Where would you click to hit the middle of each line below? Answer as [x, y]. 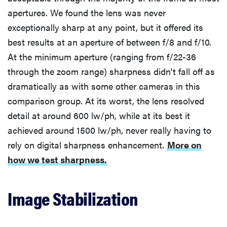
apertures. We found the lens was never [87, 12]
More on [184, 144]
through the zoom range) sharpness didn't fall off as [111, 71]
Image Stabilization [73, 198]
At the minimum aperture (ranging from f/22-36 [102, 56]
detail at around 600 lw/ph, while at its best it [99, 115]
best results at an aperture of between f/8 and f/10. [109, 42]
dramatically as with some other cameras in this [104, 86]
